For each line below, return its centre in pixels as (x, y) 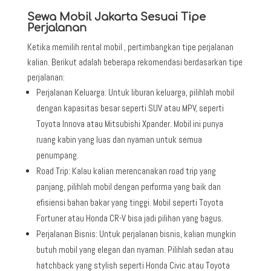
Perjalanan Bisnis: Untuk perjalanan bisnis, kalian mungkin (136, 233)
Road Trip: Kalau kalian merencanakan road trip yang (126, 171)
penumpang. (57, 155)
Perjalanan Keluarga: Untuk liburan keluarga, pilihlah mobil (135, 92)
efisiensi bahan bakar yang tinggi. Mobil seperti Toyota (129, 202)
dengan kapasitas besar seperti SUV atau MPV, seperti (130, 108)
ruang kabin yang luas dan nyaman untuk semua (119, 139)
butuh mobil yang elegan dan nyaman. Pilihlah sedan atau (135, 249)
